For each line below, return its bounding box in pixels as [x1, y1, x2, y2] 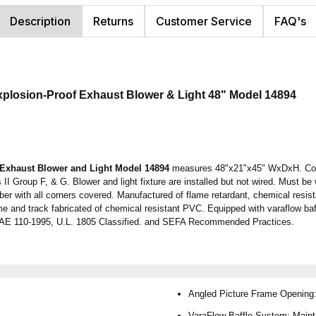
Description [10, 13, 71, 28]
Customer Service [156, 13, 252, 28]
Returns [93, 13, 133, 28]
